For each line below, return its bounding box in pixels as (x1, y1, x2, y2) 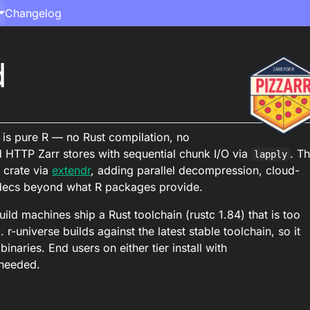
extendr (52, 163, 91, 177)
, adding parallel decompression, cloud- (91, 163, 300, 177)
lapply (254, 149, 288, 160)
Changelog (4, 6, 62, 20)
